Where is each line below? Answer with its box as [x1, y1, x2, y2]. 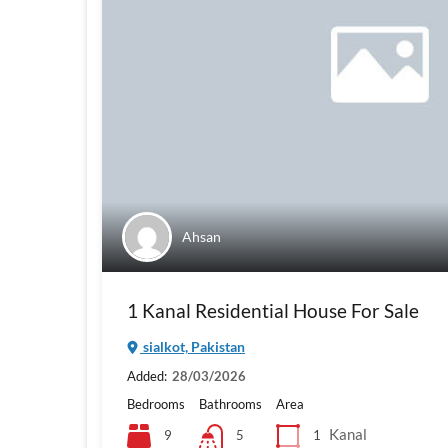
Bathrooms [199, 396, 262, 413]
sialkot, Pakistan [140, 338, 245, 356]
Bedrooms [127, 396, 185, 413]
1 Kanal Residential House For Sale [127, 299, 419, 323]
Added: [127, 368, 167, 385]
